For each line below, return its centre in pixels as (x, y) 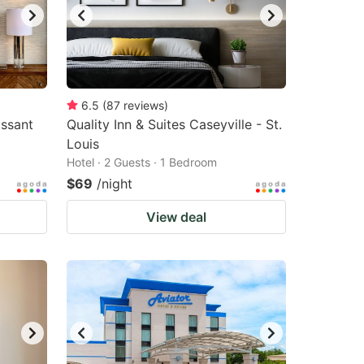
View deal (176, 217)
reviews (144, 105)
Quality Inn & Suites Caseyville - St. (174, 124)
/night (115, 184)
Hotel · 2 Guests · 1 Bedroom (142, 162)
